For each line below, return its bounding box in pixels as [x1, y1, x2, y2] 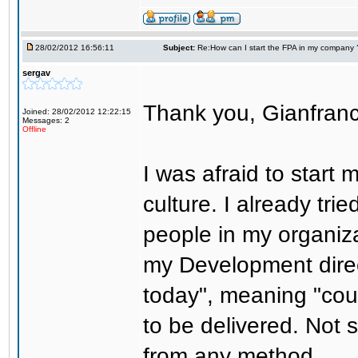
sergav [22, 68, 50, 78]
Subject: [163, 43, 195, 52]
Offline [22, 125, 46, 133]
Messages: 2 [22, 116, 70, 125]
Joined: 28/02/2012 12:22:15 [22, 107, 131, 116]
